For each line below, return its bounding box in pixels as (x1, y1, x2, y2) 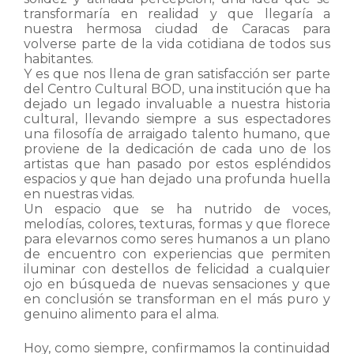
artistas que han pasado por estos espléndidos (24, 156, 330, 171)
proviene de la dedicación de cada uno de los (24, 141, 330, 156)
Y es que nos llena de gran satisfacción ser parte (24, 66, 330, 81)
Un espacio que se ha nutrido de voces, (24, 201, 330, 217)
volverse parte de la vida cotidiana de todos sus (24, 36, 330, 51)
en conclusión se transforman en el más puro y (24, 292, 330, 307)
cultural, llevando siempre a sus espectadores (24, 111, 330, 126)
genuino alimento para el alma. (24, 307, 219, 322)
